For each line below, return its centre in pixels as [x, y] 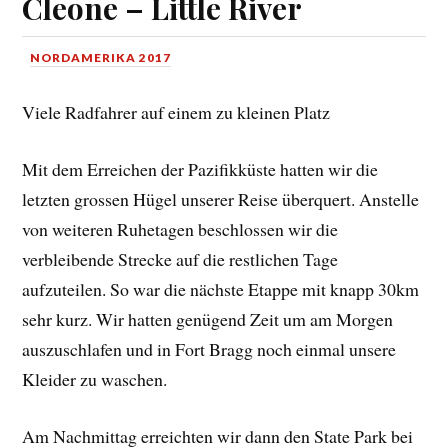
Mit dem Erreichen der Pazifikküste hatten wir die [200, 169]
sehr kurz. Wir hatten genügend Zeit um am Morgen [208, 319]
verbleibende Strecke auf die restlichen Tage [180, 259]
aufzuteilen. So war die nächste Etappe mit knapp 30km [221, 289]
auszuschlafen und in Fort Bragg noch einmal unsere [209, 349]
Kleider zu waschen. [95, 379]
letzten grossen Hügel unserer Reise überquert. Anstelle [221, 199]
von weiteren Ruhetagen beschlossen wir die [180, 229]
